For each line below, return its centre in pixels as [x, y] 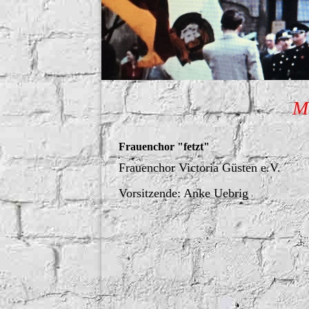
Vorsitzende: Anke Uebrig [183, 193]
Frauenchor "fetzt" [164, 147]
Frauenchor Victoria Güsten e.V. [200, 168]
